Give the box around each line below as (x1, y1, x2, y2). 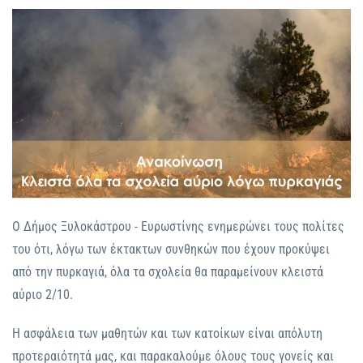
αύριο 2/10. (12, 287, 73, 303)
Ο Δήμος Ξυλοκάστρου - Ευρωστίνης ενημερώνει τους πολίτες (12, 219, 344, 235)
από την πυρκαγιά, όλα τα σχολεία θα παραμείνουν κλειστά (12, 264, 323, 280)
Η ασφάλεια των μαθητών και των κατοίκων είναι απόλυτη (12, 326, 322, 342)
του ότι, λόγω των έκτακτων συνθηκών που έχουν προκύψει (12, 241, 330, 258)
